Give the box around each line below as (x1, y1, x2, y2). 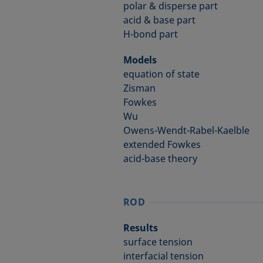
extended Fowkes (123, 138, 201, 151)
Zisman (123, 82, 156, 95)
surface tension (123, 235, 193, 248)
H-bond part (123, 28, 178, 41)
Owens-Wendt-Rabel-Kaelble (123, 124, 249, 137)
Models (123, 53, 157, 66)
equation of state (123, 68, 200, 80)
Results (123, 221, 158, 234)
